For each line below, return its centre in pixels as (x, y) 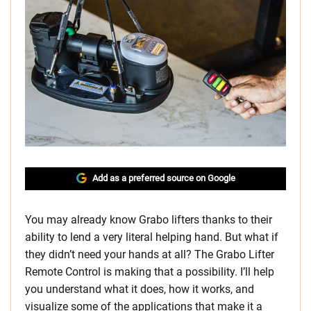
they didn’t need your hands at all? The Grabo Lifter (150, 255)
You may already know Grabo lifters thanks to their (149, 220)
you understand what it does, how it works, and (140, 289)
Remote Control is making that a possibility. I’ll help (150, 272)
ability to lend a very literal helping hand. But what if (152, 237)
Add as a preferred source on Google (163, 178)
